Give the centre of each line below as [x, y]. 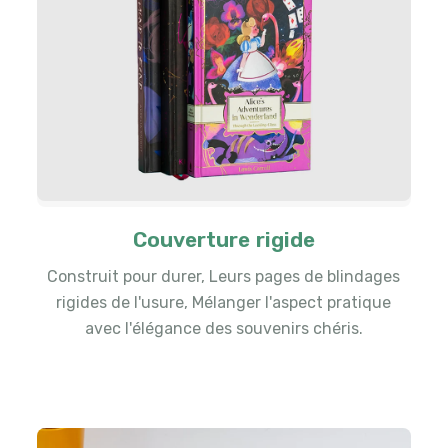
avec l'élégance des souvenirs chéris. [223, 329]
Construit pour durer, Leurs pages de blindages [224, 277]
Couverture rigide [224, 240]
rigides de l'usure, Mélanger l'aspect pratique [224, 303]
